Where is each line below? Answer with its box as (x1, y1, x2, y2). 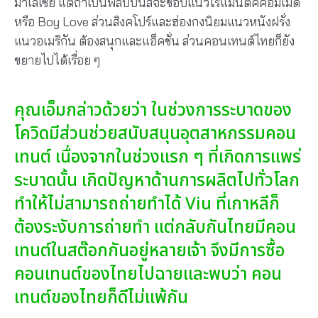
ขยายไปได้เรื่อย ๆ (14, 52, 100, 67)
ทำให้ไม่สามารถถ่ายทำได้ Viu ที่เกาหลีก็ (14, 192, 280, 218)
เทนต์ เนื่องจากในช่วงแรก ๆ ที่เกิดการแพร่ (14, 145, 301, 171)
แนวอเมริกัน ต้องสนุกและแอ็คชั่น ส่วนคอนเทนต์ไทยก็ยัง (14, 33, 295, 48)
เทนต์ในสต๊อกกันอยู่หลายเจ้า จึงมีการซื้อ (14, 238, 285, 265)
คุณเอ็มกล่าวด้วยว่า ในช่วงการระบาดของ (14, 98, 292, 124)
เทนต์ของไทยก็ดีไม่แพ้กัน (14, 285, 188, 312)
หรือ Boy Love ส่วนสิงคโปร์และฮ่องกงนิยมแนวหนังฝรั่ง (14, 13, 290, 29)
